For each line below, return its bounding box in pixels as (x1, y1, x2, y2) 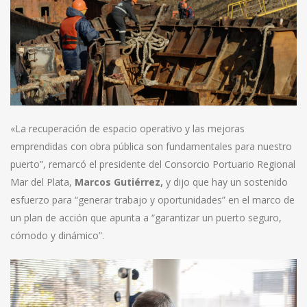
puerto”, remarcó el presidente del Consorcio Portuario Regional (10, 158, 295, 171)
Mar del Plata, (10, 175, 75, 189)
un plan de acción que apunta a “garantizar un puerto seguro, (10, 211, 282, 225)
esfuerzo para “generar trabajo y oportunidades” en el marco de (10, 193, 295, 207)
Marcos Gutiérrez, (75, 175, 163, 189)
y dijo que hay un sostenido (163, 175, 288, 189)
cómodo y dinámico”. (10, 229, 104, 243)
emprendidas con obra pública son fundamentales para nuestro (10, 140, 292, 153)
